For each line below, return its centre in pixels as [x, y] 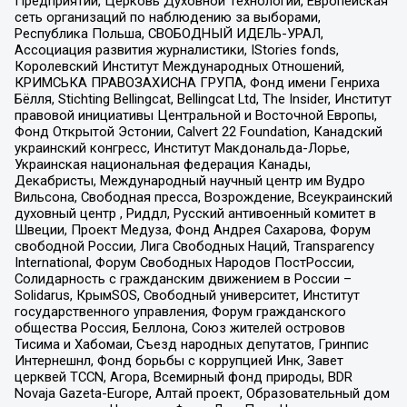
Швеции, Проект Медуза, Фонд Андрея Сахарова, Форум [192, 229]
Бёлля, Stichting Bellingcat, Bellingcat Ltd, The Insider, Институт [203, 99]
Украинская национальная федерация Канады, [162, 164]
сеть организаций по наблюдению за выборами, [167, 17]
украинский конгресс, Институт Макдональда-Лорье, [182, 148]
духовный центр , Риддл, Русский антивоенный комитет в [195, 213]
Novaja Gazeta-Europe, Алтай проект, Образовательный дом [202, 393]
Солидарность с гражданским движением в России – [183, 278]
